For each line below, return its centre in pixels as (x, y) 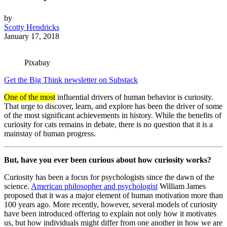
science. (17, 186)
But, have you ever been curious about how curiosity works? (108, 160)
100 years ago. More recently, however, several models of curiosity (111, 205)
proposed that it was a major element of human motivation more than (113, 196)
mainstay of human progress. (50, 134)
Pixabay (37, 63)
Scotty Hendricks (32, 27)
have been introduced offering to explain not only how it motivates (110, 214)
